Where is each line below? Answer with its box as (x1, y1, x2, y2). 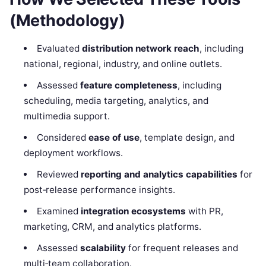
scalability (80, 242, 126, 254)
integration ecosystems (80, 205, 186, 217)
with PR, (185, 205, 223, 217)
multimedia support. (24, 110, 110, 122)
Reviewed (36, 169, 81, 180)
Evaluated (36, 43, 82, 55)
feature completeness (80, 80, 178, 91)
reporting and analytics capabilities (80, 169, 237, 180)
